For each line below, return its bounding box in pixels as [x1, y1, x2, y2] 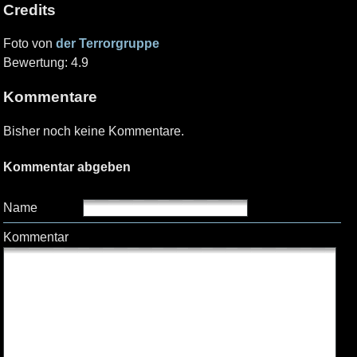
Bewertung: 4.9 [3, 56, 88, 70]
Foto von [3, 37, 56, 51]
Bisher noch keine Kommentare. [3, 124, 184, 138]
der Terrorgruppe [56, 37, 159, 51]
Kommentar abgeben [3, 160, 131, 175]
